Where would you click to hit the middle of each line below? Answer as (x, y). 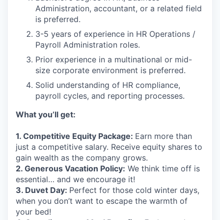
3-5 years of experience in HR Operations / (115, 34)
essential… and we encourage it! (75, 179)
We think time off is (163, 168)
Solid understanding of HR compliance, (108, 85)
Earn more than (164, 136)
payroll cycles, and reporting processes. (110, 96)
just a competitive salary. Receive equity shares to (109, 147)
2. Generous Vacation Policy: (70, 168)
